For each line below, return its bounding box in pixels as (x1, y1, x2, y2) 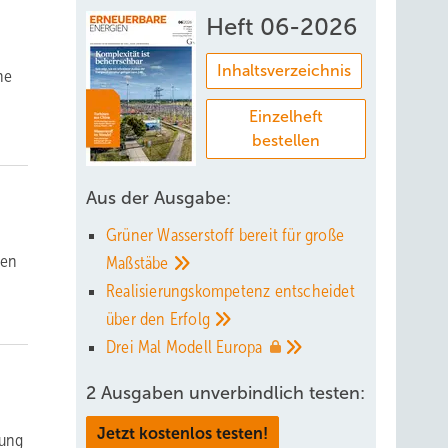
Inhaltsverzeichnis (217, 62, 351, 79)
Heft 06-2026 (206, 14, 357, 40)
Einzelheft (249, 108, 323, 125)
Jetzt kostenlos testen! (97, 425, 268, 442)
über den (106, 309, 170, 329)
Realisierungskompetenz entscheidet (106, 281, 355, 301)
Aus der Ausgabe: (86, 188, 231, 208)
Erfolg (169, 309, 215, 329)
